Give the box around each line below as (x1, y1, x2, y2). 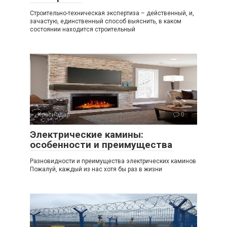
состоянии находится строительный (30, 26, 135, 33)
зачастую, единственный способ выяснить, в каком (30, 18, 181, 25)
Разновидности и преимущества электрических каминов (30, 158, 196, 165)
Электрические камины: (30, 129, 143, 140)
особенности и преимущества (30, 139, 172, 150)
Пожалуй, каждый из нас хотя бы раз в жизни (30, 166, 162, 173)
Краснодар (37, 111, 69, 118)
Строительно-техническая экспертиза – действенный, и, (30, 10, 194, 17)
